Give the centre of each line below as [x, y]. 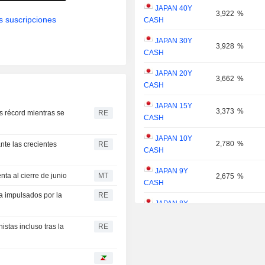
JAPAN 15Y [173, 106]
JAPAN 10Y [173, 139]
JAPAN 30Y [173, 41]
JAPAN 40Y [173, 9]
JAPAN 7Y [171, 236]
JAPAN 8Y [171, 204]
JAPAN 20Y [173, 74]
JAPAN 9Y [171, 171]
